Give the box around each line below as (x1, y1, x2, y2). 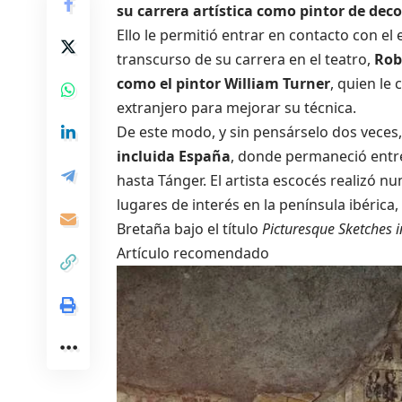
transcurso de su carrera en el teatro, (117, 48, 374, 69)
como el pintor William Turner (117, 73, 330, 93)
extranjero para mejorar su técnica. (117, 97, 356, 118)
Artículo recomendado (117, 242, 269, 263)
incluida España (117, 145, 231, 166)
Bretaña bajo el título (117, 218, 262, 239)
